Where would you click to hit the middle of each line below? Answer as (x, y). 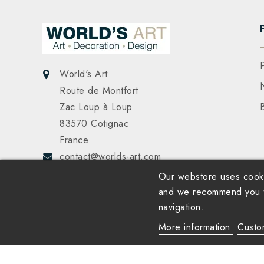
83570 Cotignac (94, 124)
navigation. (181, 207)
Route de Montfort (99, 91)
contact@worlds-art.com (110, 157)
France (74, 140)
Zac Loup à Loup (96, 107)
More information (196, 227)
